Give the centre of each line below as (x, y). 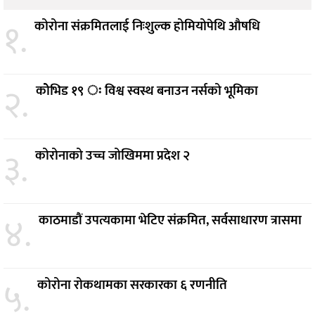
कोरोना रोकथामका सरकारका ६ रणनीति (132, 285)
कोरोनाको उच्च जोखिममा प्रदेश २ (112, 155)
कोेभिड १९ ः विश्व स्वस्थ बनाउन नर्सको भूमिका (147, 91)
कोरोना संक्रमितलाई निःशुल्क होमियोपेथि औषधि (147, 26)
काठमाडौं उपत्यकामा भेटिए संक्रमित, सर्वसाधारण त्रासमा (170, 220)
